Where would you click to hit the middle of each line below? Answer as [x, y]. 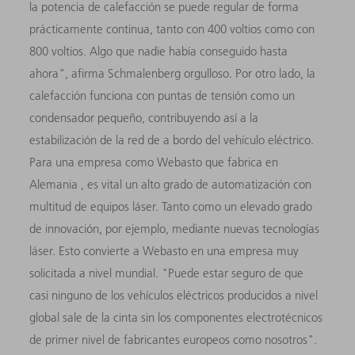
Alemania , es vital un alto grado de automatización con [171, 185]
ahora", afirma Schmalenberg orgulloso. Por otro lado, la [173, 74]
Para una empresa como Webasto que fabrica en [154, 162]
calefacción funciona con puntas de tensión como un [162, 96]
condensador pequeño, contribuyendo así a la [144, 118]
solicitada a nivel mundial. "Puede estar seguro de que [167, 273]
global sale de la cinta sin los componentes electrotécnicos [176, 318]
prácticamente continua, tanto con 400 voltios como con [172, 29]
